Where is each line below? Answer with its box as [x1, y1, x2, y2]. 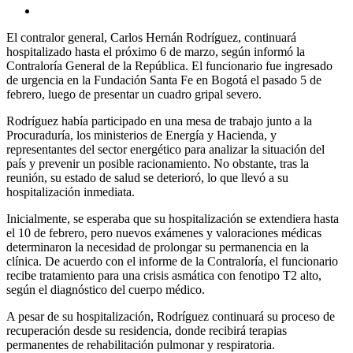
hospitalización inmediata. [6, 185, 135, 199]
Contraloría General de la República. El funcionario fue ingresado [6, 59, 333, 73]
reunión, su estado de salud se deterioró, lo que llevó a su [6, 171, 288, 185]
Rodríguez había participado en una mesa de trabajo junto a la [6, 114, 312, 128]
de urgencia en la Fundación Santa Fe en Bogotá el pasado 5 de [6, 73, 321, 87]
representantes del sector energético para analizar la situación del [6, 143, 325, 157]
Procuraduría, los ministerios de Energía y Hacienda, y [6, 128, 277, 143]
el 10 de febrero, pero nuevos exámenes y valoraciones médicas [6, 226, 321, 240]
